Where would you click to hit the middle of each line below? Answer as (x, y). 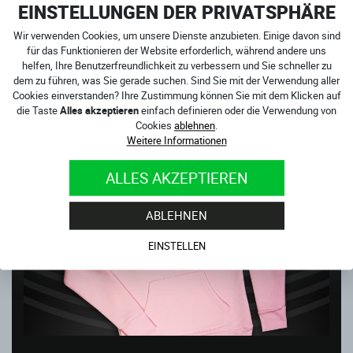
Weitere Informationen (176, 141)
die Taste (38, 111)
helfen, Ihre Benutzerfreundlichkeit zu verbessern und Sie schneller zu (176, 66)
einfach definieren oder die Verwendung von (238, 111)
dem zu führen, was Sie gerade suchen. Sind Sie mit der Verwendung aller (176, 81)
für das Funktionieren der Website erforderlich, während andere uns (176, 51)
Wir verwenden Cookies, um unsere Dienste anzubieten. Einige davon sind (176, 36)
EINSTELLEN (176, 246)
